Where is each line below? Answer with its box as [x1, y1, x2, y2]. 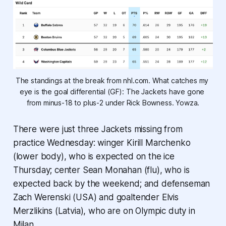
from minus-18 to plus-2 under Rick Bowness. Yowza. [26, 98, 200, 107]
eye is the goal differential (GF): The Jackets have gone [19, 87, 205, 96]
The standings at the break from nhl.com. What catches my [15, 76, 209, 85]
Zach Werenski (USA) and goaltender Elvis [13, 192, 179, 202]
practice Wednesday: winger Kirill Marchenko [13, 137, 191, 148]
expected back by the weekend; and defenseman [13, 178, 210, 189]
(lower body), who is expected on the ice [13, 151, 175, 161]
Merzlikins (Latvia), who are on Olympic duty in [13, 205, 195, 216]
